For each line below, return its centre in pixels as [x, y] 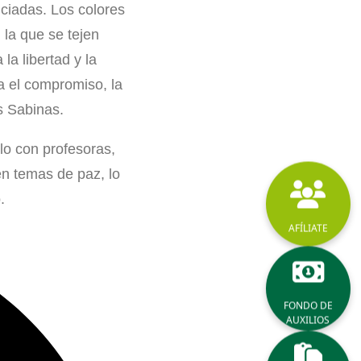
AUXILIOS [308, 320]
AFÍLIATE [308, 228]
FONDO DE [308, 305]
